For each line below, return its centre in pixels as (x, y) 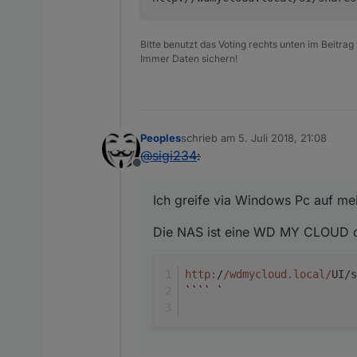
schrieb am (210, 137)
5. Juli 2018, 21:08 (282, 137)
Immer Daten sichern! (189, 58)
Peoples (161, 137)
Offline (155, 171)
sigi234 (175, 155)
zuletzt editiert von (226, 145)
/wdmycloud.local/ (277, 274)
